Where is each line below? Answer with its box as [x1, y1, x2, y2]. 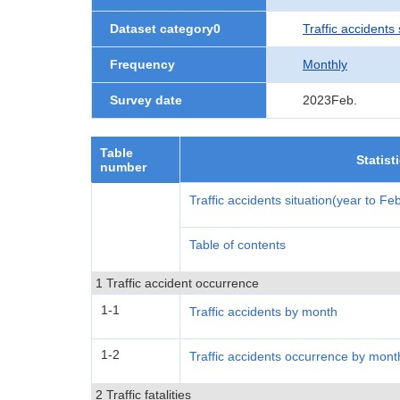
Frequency [110, 57, 175, 71]
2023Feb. [303, 93, 357, 107]
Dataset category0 [110, 21, 221, 36]
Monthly [303, 57, 347, 71]
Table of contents [189, 237, 286, 252]
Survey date [110, 93, 182, 107]
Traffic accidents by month [189, 304, 337, 319]
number [100, 160, 146, 174]
